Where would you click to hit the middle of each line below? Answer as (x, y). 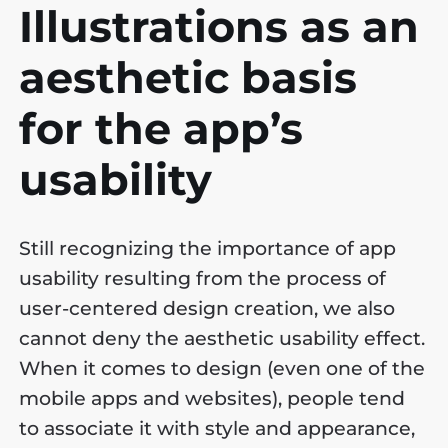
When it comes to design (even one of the (222, 368)
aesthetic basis (188, 77)
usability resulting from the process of (203, 278)
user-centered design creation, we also (207, 308)
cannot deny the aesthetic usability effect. (222, 338)
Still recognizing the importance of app (208, 248)
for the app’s (161, 128)
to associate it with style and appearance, (217, 428)
